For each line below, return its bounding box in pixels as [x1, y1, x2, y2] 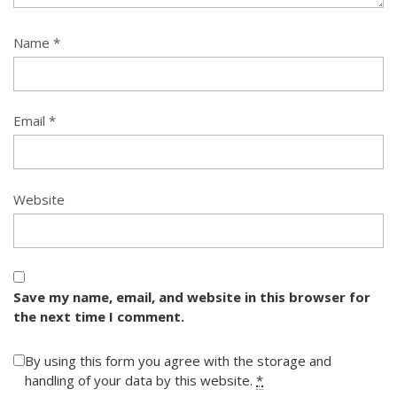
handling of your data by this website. [25, 370, 256, 389]
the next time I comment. [13, 307, 184, 326]
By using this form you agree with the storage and [25, 351, 331, 370]
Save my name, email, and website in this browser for [13, 288, 370, 307]
